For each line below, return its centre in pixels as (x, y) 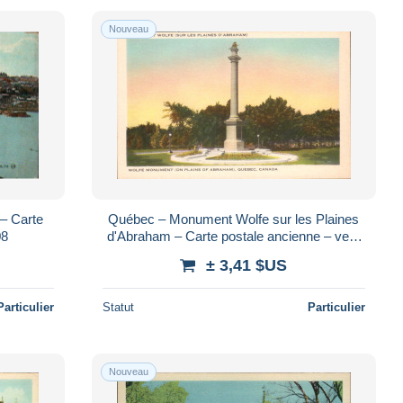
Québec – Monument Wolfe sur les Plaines (234, 219)
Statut (118, 307)
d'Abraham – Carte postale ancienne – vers (233, 236)
